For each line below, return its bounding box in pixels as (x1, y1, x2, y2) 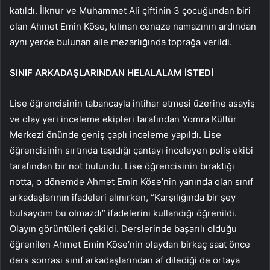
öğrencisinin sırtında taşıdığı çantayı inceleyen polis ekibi (10, 144, 253, 156)
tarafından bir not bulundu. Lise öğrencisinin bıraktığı (10, 160, 234, 172)
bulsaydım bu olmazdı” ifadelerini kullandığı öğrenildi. (10, 207, 237, 219)
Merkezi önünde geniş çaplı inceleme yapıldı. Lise (10, 128, 221, 140)
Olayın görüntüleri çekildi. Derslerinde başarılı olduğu (10, 222, 237, 234)
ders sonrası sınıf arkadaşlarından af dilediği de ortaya (10, 254, 240, 266)
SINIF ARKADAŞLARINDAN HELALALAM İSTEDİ (10, 66, 213, 78)
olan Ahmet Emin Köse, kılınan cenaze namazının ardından (10, 20, 256, 32)
